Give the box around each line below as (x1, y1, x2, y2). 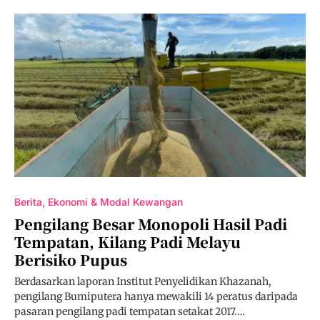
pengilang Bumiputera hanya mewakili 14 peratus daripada (14, 290, 298, 303)
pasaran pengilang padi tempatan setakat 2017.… (14, 305, 245, 318)
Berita (14, 196, 42, 208)
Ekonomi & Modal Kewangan (48, 196, 183, 208)
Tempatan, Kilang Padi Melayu (14, 231, 241, 252)
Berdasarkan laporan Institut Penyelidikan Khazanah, (14, 275, 271, 288)
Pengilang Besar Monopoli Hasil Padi (14, 214, 287, 234)
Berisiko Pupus (14, 249, 127, 270)
